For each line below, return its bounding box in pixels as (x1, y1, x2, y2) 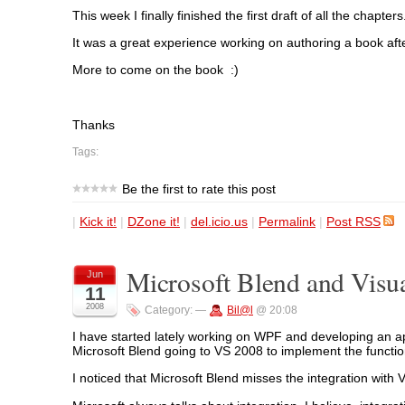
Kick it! (80, 213, 117, 229)
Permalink (259, 213, 316, 229)
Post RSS (326, 213, 381, 229)
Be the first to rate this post (122, 181, 276, 196)
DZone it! (127, 213, 180, 229)
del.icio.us (191, 213, 248, 229)
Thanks (72, 118, 118, 133)
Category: (145, 303, 193, 316)
